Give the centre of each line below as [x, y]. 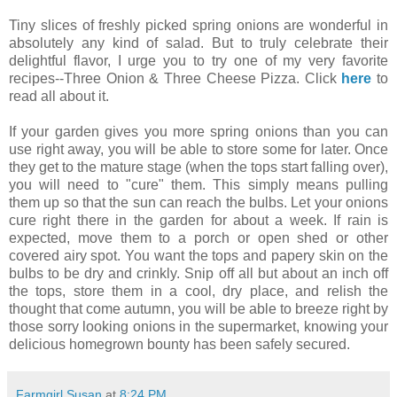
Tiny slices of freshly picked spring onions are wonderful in [198, 25]
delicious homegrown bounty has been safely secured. [179, 344]
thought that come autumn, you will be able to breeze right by [198, 308]
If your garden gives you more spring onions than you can [198, 131]
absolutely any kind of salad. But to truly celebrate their [198, 43]
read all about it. [59, 96]
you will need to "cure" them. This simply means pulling [198, 184]
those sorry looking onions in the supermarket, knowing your [198, 326]
